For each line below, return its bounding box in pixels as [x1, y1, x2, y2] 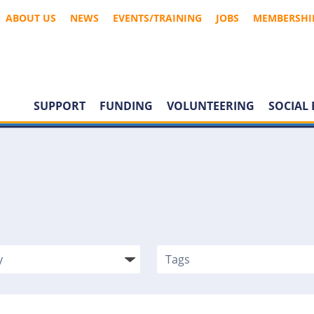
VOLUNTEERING [167, 98, 254, 114]
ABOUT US [6, 11, 56, 25]
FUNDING [100, 98, 153, 114]
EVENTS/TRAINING [113, 11, 202, 25]
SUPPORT [34, 98, 86, 114]
